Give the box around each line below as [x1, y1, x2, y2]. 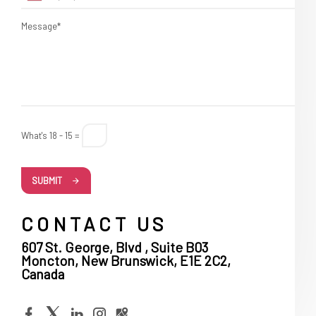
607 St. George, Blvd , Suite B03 [21, 238, 208, 255]
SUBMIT [32, 174, 62, 186]
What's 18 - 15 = [21, 129, 80, 141]
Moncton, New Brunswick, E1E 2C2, [21, 251, 231, 269]
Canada [21, 265, 64, 282]
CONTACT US [21, 212, 168, 236]
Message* [21, 20, 61, 32]
